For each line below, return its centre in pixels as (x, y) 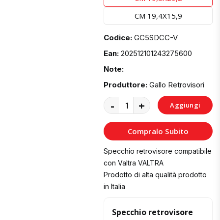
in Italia (115, 187)
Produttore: (126, 85)
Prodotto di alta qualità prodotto (155, 175)
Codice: (118, 38)
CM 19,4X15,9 (158, 16)
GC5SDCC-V (156, 38)
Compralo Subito (158, 131)
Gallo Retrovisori (177, 85)
